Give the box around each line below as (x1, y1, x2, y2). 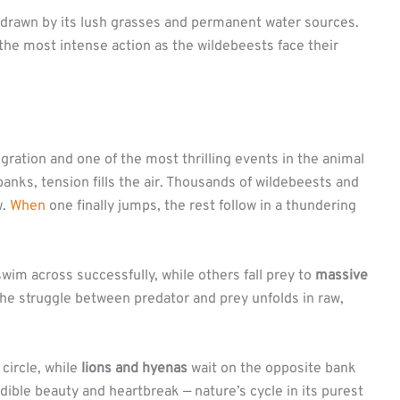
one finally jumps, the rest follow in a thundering (46, 197, 356, 216)
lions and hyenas (81, 359, 187, 378)
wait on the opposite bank (187, 359, 356, 378)
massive (315, 266, 368, 285)
